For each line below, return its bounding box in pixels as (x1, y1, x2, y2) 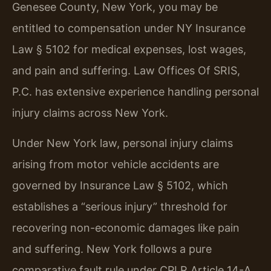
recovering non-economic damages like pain (12, 221, 240, 234)
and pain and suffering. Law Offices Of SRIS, (12, 64, 240, 77)
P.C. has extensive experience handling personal (12, 85, 259, 99)
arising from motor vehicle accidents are (12, 157, 219, 171)
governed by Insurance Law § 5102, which (12, 178, 228, 192)
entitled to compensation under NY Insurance (12, 22, 246, 35)
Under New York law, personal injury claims (12, 136, 233, 149)
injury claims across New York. (12, 106, 168, 120)
